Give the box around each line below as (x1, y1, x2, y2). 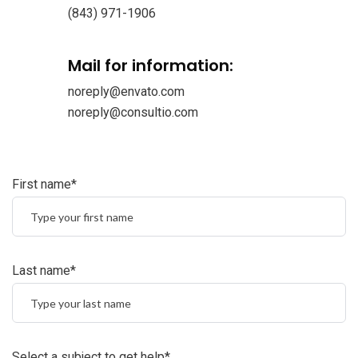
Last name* (12, 263, 76, 278)
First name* (12, 177, 77, 192)
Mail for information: (68, 54, 233, 77)
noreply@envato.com (68, 84, 185, 99)
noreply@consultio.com (68, 105, 198, 120)
